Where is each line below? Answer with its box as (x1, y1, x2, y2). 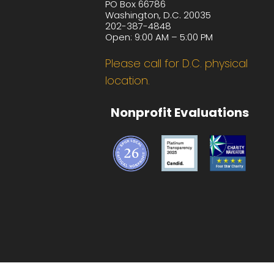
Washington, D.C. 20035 (105, 8, 212, 21)
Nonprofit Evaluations (110, 104, 249, 122)
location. (105, 72, 150, 88)
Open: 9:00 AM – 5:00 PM (105, 30, 213, 43)
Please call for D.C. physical (105, 55, 248, 71)
